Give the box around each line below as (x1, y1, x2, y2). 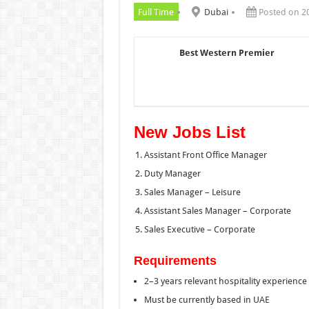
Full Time (138, 6, 174, 17)
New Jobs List (133, 122, 246, 141)
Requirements (133, 253, 217, 268)
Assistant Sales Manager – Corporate (143, 205, 291, 216)
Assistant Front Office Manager (143, 149, 267, 160)
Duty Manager (143, 168, 201, 179)
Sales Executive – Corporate (143, 223, 255, 235)
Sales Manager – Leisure (143, 186, 241, 197)
